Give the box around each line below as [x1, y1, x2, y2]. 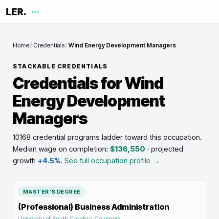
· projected [145, 144, 183, 153]
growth [13, 156, 38, 165]
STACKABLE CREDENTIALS [13, 63, 108, 70]
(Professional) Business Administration [18, 202, 169, 212]
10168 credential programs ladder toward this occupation [13, 132, 200, 142]
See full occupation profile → [65, 156, 160, 165]
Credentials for [13, 74, 125, 93]
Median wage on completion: [13, 144, 110, 153]
